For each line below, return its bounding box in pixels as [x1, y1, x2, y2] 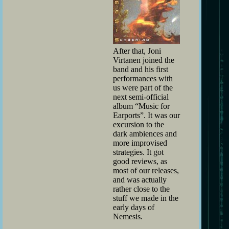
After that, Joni [113, 46, 161, 55]
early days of [113, 202, 154, 212]
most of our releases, [113, 166, 179, 175]
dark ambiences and [113, 129, 177, 138]
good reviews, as [113, 156, 167, 166]
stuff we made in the [113, 193, 178, 202]
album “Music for [113, 101, 170, 110]
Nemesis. [113, 212, 143, 221]
